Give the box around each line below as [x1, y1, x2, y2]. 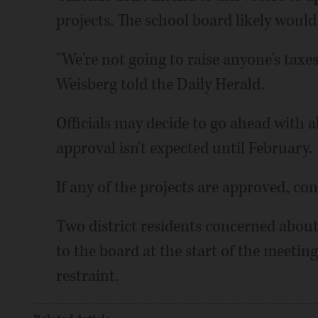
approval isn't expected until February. [55, 137, 312, 159]
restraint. [55, 265, 119, 287]
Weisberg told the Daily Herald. [55, 73, 265, 95]
